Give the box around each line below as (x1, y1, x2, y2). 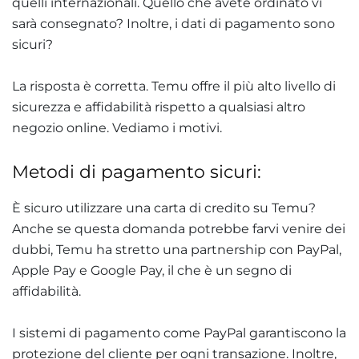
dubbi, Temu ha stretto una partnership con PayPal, (12, 241, 341, 257)
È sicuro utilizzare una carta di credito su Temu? (12, 200, 316, 216)
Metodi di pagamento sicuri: (12, 160, 261, 183)
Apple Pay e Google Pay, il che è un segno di (12, 262, 292, 278)
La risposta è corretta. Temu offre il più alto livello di (12, 78, 336, 94)
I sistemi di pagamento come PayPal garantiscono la (12, 325, 346, 341)
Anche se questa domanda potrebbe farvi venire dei (12, 220, 345, 236)
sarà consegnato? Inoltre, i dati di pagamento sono (12, 15, 335, 31)
